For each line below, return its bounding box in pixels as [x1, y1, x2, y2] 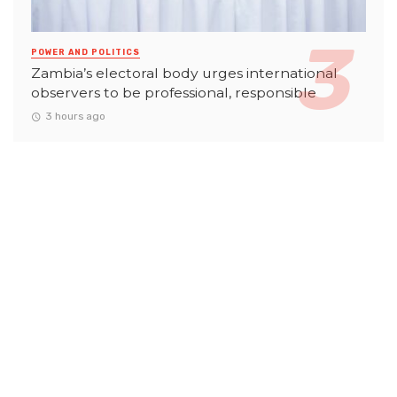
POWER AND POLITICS [31, 47, 140, 57]
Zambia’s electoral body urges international [31, 64, 338, 82]
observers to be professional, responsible [31, 83, 316, 101]
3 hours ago [44, 110, 105, 123]
